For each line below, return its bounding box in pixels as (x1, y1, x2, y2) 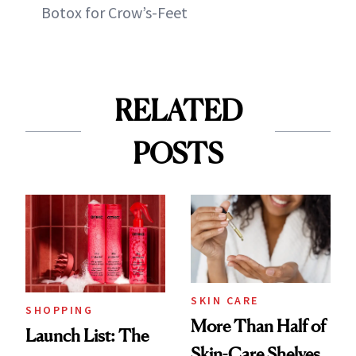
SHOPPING (25, 302, 93, 317)
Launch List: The (25, 324, 149, 346)
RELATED (114, 92, 242, 128)
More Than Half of (191, 315, 326, 337)
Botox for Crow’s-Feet (41, 2, 188, 22)
